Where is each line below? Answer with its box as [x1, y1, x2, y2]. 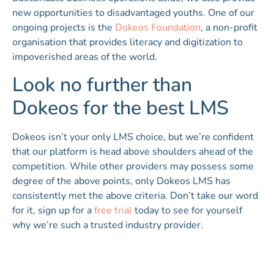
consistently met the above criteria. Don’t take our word [12, 188, 258, 202]
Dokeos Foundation [115, 20, 201, 34]
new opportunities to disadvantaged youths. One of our [12, 6, 254, 20]
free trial [94, 203, 132, 217]
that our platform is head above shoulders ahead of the [12, 144, 253, 158]
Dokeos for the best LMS [12, 94, 229, 121]
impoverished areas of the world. [12, 50, 157, 64]
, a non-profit [201, 20, 257, 34]
